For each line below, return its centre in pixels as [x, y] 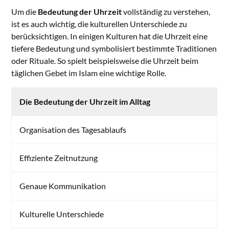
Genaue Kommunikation [63, 186]
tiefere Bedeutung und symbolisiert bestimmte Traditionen [114, 49]
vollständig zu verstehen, [166, 12]
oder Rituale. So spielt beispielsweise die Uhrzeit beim [105, 61]
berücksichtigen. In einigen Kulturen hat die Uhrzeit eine [110, 36]
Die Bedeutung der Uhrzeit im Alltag [85, 102]
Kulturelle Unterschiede [62, 214]
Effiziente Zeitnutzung [59, 158]
